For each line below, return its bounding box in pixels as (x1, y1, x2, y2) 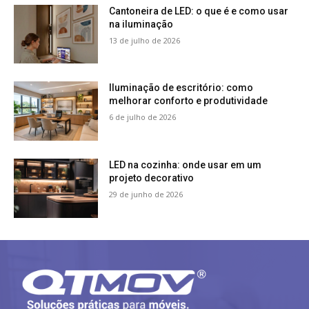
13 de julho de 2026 (109, 34, 181, 46)
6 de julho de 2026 (109, 112, 177, 123)
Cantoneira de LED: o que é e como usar (109, 5, 289, 17)
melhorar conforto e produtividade (109, 95, 268, 107)
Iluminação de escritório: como (109, 82, 254, 94)
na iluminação (109, 18, 174, 30)
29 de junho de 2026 (109, 189, 183, 200)
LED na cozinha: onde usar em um (109, 159, 262, 171)
